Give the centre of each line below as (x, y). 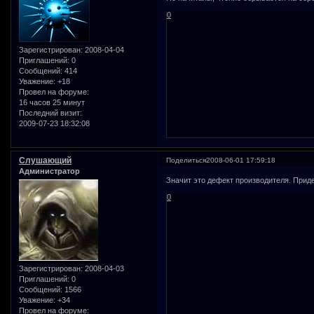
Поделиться (186, 160)
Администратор (49, 171)
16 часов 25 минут (52, 103)
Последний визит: (50, 113)
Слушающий (45, 160)
